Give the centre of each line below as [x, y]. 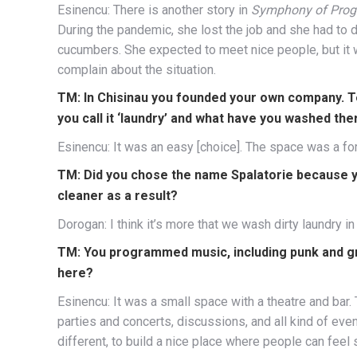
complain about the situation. [137, 69]
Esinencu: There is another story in [154, 10]
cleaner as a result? [118, 195]
